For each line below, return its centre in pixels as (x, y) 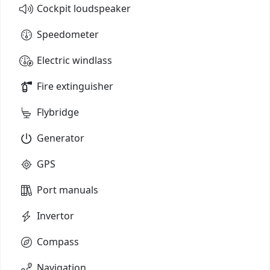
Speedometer (68, 34)
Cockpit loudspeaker (84, 8)
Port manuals (67, 190)
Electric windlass (74, 60)
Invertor (55, 215)
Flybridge (58, 112)
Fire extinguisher (75, 86)
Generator (61, 138)
